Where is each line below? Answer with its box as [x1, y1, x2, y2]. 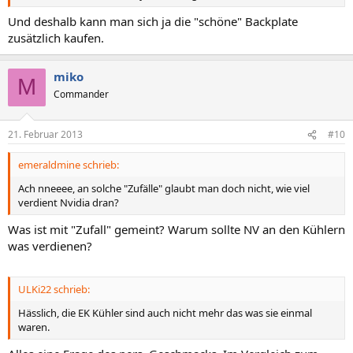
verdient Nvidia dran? [18, 195, 119, 210]
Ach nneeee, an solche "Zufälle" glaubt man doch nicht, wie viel [18, 181, 310, 195]
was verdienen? [8, 237, 92, 254]
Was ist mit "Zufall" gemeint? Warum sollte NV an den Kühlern [8, 221, 345, 237]
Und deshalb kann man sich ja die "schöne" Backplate [8, 13, 298, 29]
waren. [18, 320, 50, 334]
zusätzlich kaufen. [8, 29, 104, 46]
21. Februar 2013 [8, 128, 83, 141]
